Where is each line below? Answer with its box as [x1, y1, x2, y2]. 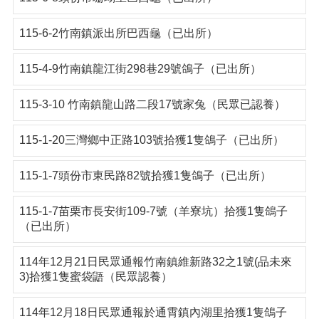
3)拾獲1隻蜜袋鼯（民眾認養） [19, 271, 172, 283]
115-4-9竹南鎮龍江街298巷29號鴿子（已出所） [19, 63, 261, 75]
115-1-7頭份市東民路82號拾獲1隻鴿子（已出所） [19, 169, 271, 182]
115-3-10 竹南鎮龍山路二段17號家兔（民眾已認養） [19, 98, 286, 110]
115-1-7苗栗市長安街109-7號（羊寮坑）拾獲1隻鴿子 [19, 205, 288, 217]
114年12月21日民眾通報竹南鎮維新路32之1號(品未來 [19, 256, 292, 268]
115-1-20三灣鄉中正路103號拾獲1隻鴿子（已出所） [19, 134, 284, 146]
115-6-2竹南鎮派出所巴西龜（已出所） [19, 27, 218, 39]
